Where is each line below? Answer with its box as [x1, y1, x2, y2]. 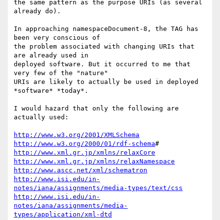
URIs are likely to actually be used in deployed [14, 78, 198, 86]
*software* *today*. [14, 87, 88, 95]
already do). [14, 7, 61, 15]
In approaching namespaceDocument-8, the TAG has [14, 25, 198, 33]
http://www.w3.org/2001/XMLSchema [14, 131, 139, 139]
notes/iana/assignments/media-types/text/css [14, 184, 183, 192]
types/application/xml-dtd [14, 211, 112, 219]
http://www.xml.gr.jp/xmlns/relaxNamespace [14, 158, 175, 165]
